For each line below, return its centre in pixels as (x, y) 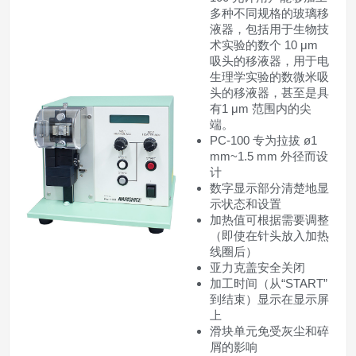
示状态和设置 (246, 204)
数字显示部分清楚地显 (269, 188)
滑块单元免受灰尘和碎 (269, 331)
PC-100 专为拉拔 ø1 (263, 141)
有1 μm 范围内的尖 (261, 109)
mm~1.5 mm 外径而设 (269, 157)
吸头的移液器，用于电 (269, 61)
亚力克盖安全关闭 (257, 268)
